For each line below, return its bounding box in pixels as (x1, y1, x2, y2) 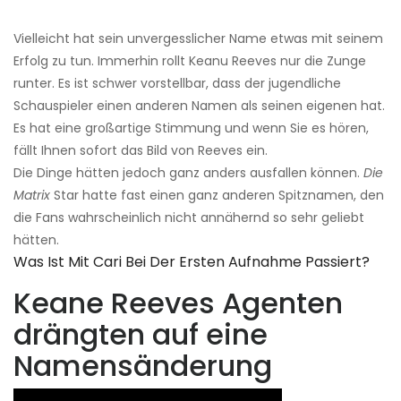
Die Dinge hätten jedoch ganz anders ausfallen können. (13, 164, 363, 183)
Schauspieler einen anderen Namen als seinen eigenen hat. (13, 97, 385, 115)
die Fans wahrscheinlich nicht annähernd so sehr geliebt (13, 209, 364, 227)
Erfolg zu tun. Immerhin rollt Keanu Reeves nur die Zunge (13, 52, 366, 71)
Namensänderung (13, 346, 272, 387)
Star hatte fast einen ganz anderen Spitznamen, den (50, 186, 384, 205)
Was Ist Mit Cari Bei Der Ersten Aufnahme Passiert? (13, 252, 370, 273)
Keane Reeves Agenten (13, 283, 343, 324)
